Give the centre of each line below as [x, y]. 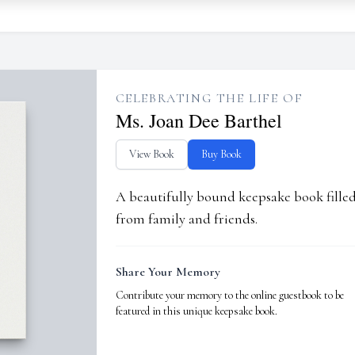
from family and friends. [186, 219]
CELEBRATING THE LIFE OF [209, 98]
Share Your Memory [168, 272]
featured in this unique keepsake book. [196, 311]
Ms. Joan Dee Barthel [198, 120]
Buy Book [221, 154]
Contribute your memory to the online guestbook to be [229, 295]
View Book [151, 154]
